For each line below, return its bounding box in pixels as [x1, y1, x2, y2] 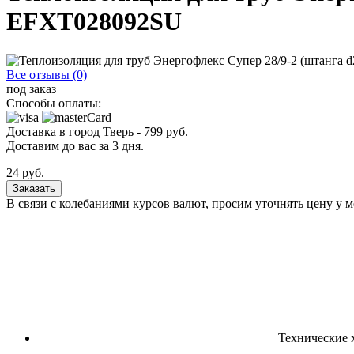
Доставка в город [6, 124, 103, 138]
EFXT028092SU [6, 7, 182, 36]
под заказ [6, 81, 56, 96]
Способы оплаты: [6, 96, 101, 110]
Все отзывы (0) [6, 67, 87, 81]
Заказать [13, 182, 55, 194]
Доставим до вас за [6, 138, 112, 153]
